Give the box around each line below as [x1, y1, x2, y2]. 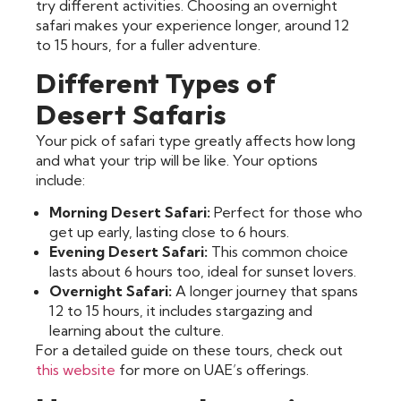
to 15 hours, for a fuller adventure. [36, 36, 260, 55]
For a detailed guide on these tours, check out [36, 341, 343, 360]
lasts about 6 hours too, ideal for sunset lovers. [49, 262, 356, 281]
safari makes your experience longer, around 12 [36, 16, 349, 35]
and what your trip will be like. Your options [36, 150, 318, 169]
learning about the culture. [49, 321, 224, 340]
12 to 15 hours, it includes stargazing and [49, 302, 312, 320]
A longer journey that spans [172, 282, 358, 301]
